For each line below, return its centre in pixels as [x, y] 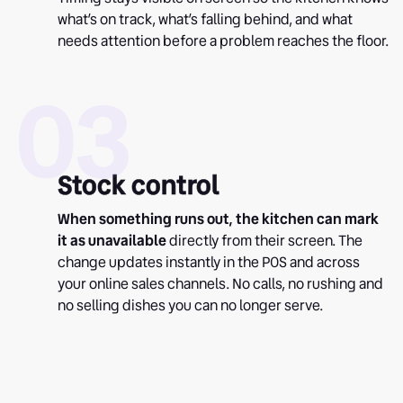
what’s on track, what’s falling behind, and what [205, 19]
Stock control [139, 185]
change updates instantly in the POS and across [209, 262]
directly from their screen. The [264, 240]
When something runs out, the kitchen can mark [218, 219]
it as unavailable [112, 240]
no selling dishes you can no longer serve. [190, 305]
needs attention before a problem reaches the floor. [223, 40]
